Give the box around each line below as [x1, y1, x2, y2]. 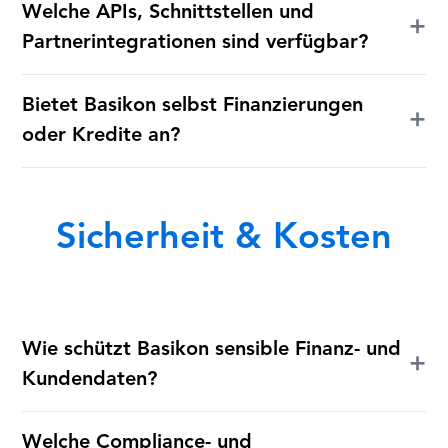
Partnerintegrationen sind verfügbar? [22, 32, 369, 53]
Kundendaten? [22, 370, 158, 391]
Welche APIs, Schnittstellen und [22, 2, 315, 23]
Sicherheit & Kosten [56, 221, 392, 258]
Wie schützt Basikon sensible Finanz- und [22, 340, 402, 361]
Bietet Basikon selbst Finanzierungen [22, 95, 364, 116]
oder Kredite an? [22, 125, 181, 146]
